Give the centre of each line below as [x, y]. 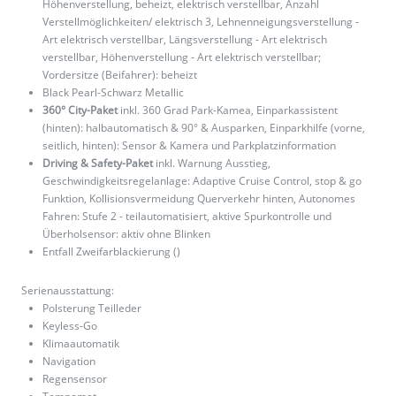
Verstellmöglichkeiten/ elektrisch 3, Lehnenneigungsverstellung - [201, 22]
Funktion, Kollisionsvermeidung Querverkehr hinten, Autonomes [199, 199]
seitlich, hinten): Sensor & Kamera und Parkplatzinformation [189, 146]
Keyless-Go [70, 326]
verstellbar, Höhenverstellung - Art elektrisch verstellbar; [182, 57]
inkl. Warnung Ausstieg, [212, 164]
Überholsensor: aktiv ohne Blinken [126, 234]
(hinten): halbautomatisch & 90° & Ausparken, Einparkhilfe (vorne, [204, 128]
